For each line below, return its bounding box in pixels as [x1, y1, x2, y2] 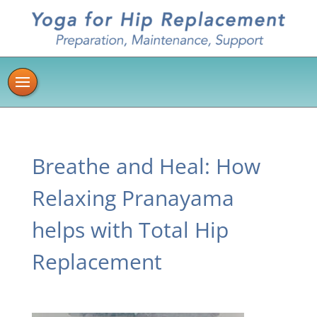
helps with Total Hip [31, 215, 229, 245]
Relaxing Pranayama [31, 183, 234, 213]
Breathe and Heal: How [31, 151, 260, 181]
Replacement [31, 247, 162, 277]
